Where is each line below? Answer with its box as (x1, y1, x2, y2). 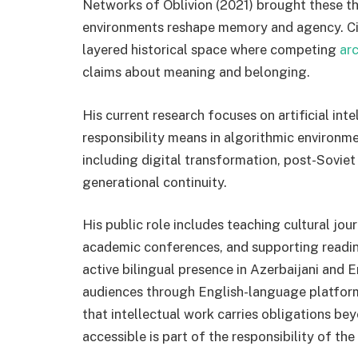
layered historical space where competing (82, 42, 340, 58)
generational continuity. (82, 173, 227, 190)
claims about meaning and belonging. (82, 64, 310, 81)
